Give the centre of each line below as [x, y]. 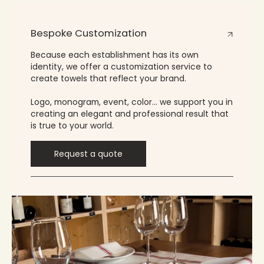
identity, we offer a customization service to [121, 67]
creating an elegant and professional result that [130, 114]
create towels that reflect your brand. [108, 78]
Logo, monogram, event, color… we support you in [132, 102]
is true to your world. [72, 126]
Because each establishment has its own [115, 55]
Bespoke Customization [89, 33]
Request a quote [88, 154]
